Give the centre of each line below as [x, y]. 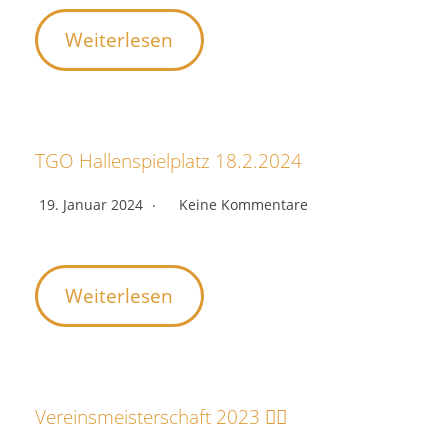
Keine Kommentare [243, 204]
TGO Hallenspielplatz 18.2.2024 [168, 161]
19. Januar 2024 [93, 204]
